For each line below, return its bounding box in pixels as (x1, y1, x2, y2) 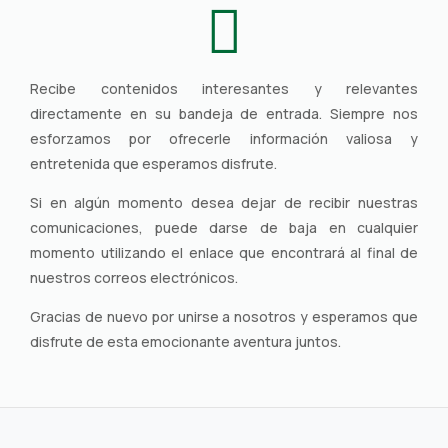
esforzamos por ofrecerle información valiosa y (30, 128, 418, 148)
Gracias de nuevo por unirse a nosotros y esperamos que (30, 306, 418, 326)
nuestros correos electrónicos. (30, 267, 238, 287)
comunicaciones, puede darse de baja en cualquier (30, 217, 418, 237)
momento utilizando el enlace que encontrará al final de (30, 242, 418, 262)
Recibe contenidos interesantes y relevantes (30, 78, 418, 98)
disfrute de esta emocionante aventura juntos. (30, 331, 341, 351)
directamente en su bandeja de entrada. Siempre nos (30, 103, 418, 123)
